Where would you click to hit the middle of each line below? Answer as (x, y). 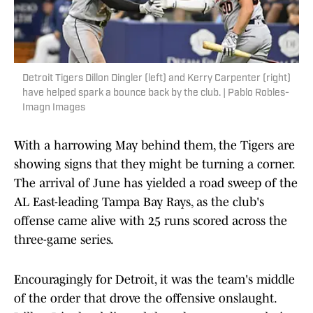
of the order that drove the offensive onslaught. (145, 299)
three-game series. (64, 240)
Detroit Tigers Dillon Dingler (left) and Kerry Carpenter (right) (156, 79)
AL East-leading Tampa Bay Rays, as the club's (139, 202)
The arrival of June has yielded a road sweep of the (156, 183)
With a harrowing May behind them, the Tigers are (154, 146)
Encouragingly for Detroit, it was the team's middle (154, 280)
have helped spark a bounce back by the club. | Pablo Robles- (156, 94)
